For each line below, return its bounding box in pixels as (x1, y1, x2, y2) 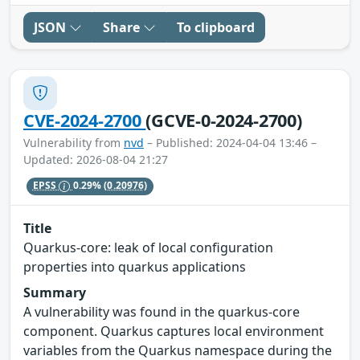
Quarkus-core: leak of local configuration (23, 239, 273, 257)
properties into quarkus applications (23, 258, 246, 276)
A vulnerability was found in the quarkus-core (23, 303, 300, 321)
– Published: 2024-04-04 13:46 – (144, 134, 317, 150)
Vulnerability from (23, 134, 124, 150)
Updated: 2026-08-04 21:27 (23, 151, 168, 167)
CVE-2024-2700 (23, 108, 146, 132)
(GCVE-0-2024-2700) (145, 108, 302, 132)
